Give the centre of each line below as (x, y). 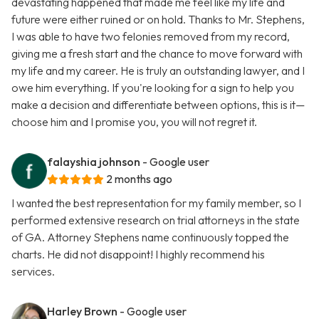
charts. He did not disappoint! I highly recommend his (138, 255)
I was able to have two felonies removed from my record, (151, 37)
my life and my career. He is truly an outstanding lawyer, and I (158, 71)
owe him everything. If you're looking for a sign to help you (153, 88)
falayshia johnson (94, 162)
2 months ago (139, 179)
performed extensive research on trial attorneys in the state (156, 220)
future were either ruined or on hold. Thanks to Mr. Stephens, (158, 20)
